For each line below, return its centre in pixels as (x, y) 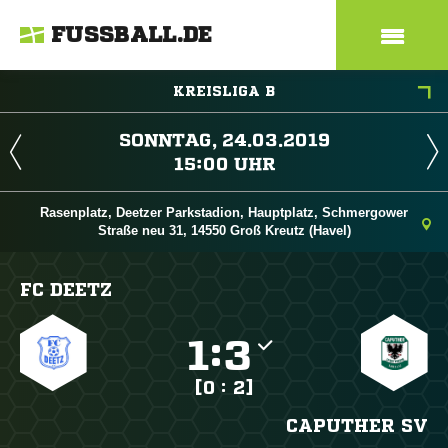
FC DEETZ (66, 289)
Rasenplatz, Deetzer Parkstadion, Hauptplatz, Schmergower (224, 212)
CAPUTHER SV (356, 425)
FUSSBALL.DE (132, 35)
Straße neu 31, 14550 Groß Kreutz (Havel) (224, 230)
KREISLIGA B (224, 91)
